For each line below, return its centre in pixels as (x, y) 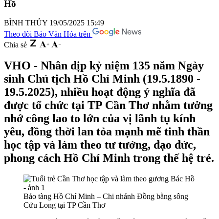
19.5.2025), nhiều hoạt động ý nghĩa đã (100, 92)
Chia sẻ (15, 44)
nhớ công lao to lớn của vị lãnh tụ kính (100, 118)
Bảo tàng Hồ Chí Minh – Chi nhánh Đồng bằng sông (106, 196)
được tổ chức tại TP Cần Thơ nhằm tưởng (108, 105)
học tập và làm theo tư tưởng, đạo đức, (100, 144)
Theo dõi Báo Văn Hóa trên (48, 34)
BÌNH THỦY (26, 22)
